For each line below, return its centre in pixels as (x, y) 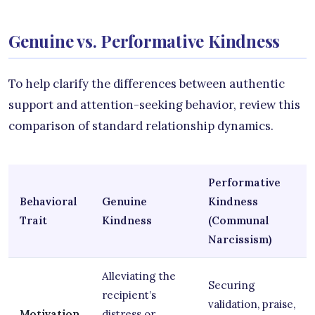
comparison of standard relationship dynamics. (141, 126)
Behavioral (48, 201)
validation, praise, (252, 304)
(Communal (238, 220)
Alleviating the (139, 276)
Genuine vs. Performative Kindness (144, 40)
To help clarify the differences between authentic (147, 83)
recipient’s (129, 295)
